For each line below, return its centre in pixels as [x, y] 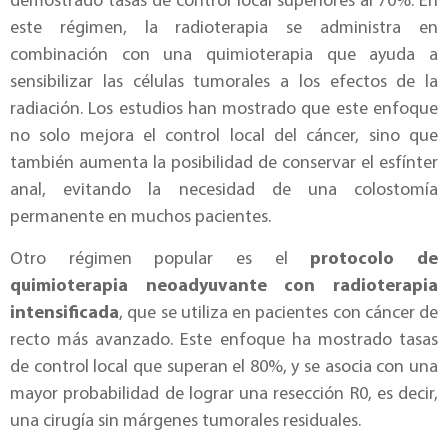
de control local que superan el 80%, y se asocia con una [224, 367]
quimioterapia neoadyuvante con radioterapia [224, 286]
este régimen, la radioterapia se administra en [224, 29]
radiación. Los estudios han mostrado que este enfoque [224, 110]
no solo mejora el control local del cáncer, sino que [224, 137]
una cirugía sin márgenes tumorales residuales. [185, 421]
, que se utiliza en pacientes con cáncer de [278, 313]
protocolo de [374, 259]
